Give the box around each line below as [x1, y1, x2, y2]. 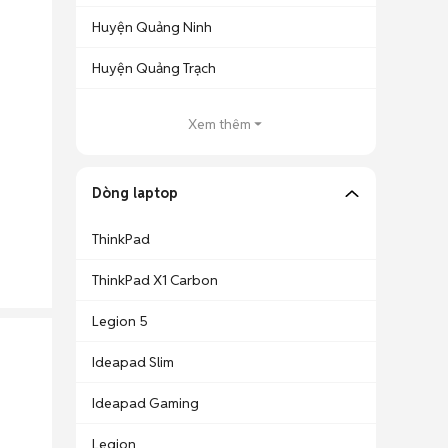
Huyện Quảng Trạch [92, 59, 216, 77]
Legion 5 [92, 312, 148, 330]
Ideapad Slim [92, 353, 174, 371]
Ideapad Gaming [92, 394, 199, 412]
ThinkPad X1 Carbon [92, 271, 218, 289]
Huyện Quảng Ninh [92, 18, 212, 36]
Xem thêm [187, 115, 251, 133]
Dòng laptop [92, 184, 178, 202]
